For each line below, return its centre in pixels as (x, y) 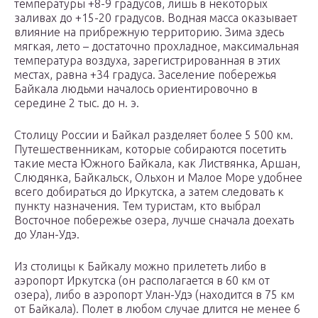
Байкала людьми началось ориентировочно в (136, 89)
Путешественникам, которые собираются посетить (150, 149)
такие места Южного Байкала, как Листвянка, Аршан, (157, 164)
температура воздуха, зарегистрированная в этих (147, 61)
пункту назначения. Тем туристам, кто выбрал (137, 206)
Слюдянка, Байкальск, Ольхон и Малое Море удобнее (158, 178)
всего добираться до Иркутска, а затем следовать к (149, 192)
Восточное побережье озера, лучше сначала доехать (154, 220)
